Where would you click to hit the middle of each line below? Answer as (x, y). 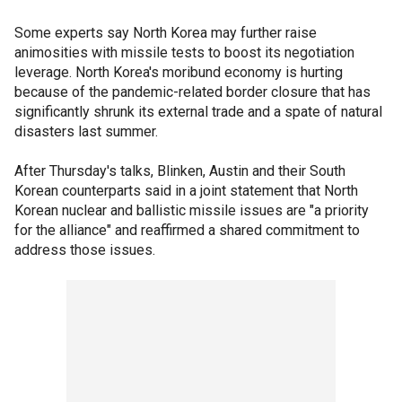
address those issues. (85, 249)
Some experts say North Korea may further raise (166, 32)
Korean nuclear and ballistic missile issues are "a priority (192, 210)
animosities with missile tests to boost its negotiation (184, 52)
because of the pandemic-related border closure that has (192, 92)
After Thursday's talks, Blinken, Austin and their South (180, 170)
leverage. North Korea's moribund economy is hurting (179, 72)
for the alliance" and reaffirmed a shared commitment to (187, 230)
